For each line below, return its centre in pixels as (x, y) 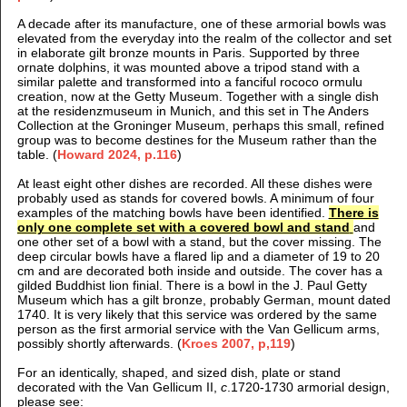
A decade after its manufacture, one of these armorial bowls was (201, 23)
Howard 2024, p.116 (117, 154)
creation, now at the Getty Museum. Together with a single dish (198, 96)
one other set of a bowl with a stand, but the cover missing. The (199, 241)
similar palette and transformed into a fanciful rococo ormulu (189, 81)
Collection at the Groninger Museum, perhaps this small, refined (200, 125)
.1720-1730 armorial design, (308, 387)
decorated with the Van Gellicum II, (119, 387)
